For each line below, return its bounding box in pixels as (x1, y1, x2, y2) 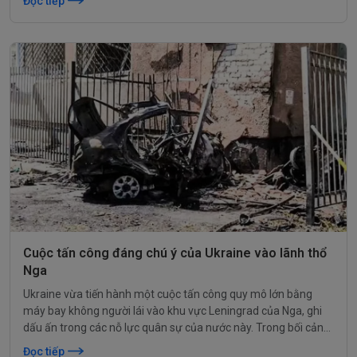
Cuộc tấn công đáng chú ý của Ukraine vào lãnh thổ (23, 245, 327, 261)
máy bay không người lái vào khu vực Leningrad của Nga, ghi (23, 304, 322, 317)
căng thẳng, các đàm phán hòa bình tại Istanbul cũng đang (23, 337, 313, 351)
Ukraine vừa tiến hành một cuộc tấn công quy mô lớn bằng (23, 287, 312, 300)
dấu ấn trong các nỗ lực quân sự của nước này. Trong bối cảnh (23, 320, 330, 334)
